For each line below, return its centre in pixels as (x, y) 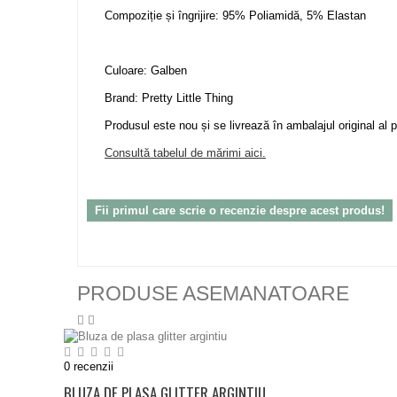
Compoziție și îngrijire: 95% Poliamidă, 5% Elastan (235, 16)
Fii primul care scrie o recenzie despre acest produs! (240, 210)
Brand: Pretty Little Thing (169, 98)
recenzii (92, 366)
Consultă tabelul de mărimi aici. (185, 153)
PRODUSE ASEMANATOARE (213, 293)
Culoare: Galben (146, 70)
